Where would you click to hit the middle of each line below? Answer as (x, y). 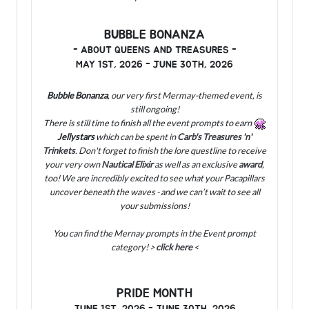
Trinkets (59, 151)
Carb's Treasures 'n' (215, 137)
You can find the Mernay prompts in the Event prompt (154, 233)
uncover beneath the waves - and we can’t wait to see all (154, 192)
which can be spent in (136, 137)
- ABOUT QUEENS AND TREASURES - (154, 50)
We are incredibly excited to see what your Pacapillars (163, 178)
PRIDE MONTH (154, 294)
